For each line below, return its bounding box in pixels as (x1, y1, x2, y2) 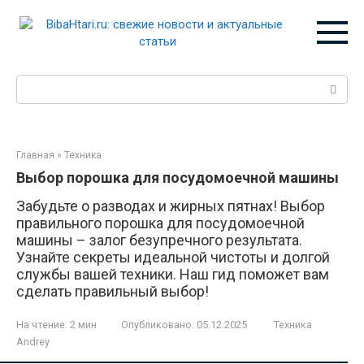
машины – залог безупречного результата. (16, 232, 302, 249)
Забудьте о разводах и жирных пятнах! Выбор (16, 197, 325, 214)
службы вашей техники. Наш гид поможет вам (16, 266, 329, 283)
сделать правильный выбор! (16, 283, 209, 300)
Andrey (16, 336, 50, 348)
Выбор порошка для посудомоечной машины (16, 169, 339, 186)
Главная (16, 149, 54, 161)
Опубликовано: (121, 318, 194, 331)
